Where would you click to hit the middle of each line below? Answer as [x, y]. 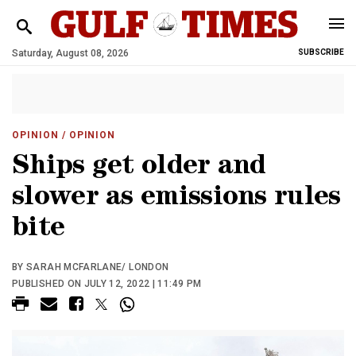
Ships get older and [139, 168]
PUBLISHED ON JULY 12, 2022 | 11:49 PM [107, 284]
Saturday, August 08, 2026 [70, 53]
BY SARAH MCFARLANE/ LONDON [91, 267]
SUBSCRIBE [321, 52]
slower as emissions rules [176, 199]
